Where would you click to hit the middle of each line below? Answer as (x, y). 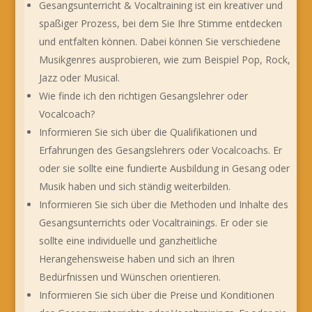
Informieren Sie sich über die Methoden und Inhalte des (164, 204)
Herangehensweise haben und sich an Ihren (137, 258)
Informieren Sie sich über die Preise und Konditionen (157, 295)
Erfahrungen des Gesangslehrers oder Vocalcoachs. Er (161, 150)
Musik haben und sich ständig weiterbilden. (135, 186)
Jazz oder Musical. (80, 77)
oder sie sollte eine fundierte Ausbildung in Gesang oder (165, 168)
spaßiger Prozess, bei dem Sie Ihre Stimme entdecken (161, 23)
